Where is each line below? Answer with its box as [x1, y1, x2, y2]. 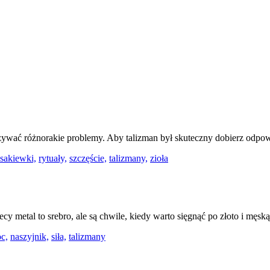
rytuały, [39, 153, 67, 164]
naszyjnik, [10, 231, 49, 242]
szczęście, [69, 153, 107, 164]
